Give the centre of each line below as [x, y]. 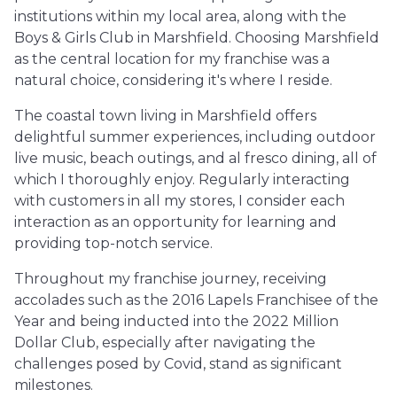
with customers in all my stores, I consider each [179, 200]
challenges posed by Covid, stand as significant [178, 363]
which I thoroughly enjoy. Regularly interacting [182, 179]
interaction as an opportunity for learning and [175, 222]
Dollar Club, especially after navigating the [165, 342]
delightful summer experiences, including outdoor [195, 136]
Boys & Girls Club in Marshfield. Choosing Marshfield [197, 37]
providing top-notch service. [113, 243]
